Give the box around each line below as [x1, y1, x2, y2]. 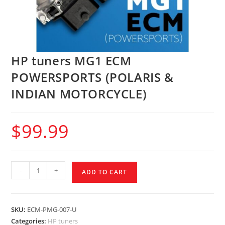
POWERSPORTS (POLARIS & [11, 69, 174, 86]
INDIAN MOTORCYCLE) [11, 85, 147, 102]
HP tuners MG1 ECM [11, 52, 132, 69]
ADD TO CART [82, 168, 128, 177]
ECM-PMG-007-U [27, 205, 77, 214]
